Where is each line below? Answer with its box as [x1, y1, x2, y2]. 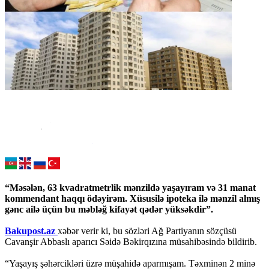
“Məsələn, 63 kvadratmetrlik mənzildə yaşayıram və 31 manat [5, 183, 256, 193]
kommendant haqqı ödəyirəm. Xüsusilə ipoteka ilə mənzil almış [5, 193, 260, 204]
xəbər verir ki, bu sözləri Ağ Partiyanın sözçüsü [58, 226, 237, 237]
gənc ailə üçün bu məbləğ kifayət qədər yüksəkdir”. [5, 204, 213, 215]
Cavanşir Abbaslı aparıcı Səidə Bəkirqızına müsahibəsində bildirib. [5, 237, 257, 247]
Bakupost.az [5, 226, 58, 237]
